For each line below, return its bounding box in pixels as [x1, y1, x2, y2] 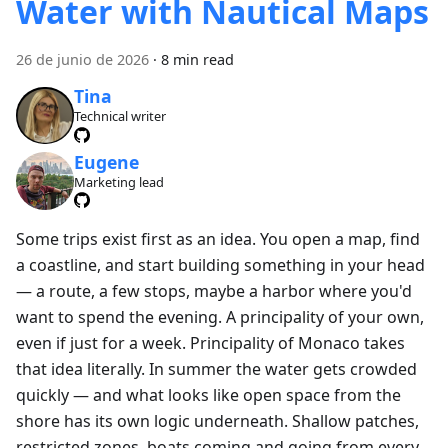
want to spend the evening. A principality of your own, [16, 305, 424, 328]
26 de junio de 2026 [16, 49, 149, 69]
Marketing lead [73, 172, 164, 191]
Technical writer [73, 107, 166, 126]
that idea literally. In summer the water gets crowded [16, 357, 417, 380]
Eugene [73, 149, 139, 174]
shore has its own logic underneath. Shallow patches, [16, 409, 419, 432]
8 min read [161, 49, 234, 69]
